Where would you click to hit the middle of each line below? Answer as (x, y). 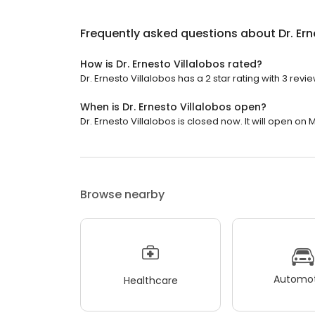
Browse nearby (122, 195)
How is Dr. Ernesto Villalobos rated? (171, 64)
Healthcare (150, 280)
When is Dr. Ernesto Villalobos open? (173, 107)
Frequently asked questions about (179, 34)
